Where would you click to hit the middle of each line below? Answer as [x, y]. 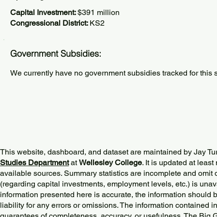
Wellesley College [110, 163]
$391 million [99, 12]
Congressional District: [50, 23]
